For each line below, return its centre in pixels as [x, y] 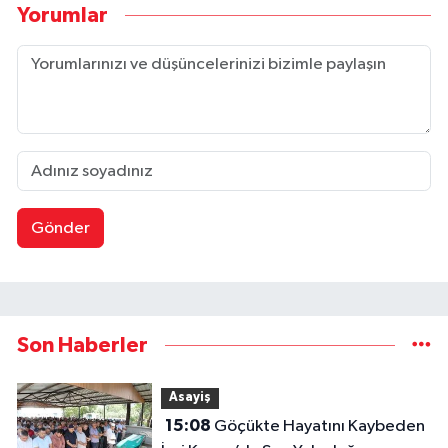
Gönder [60, 228]
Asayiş [189, 398]
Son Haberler [82, 345]
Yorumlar [62, 15]
